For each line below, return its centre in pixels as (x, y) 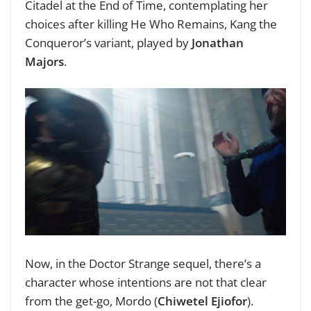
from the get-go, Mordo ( (91, 301)
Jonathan (218, 42)
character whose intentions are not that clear (146, 283)
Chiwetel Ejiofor (202, 301)
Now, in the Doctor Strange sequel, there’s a (143, 264)
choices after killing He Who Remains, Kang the (151, 24)
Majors (44, 61)
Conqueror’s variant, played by (108, 42)
